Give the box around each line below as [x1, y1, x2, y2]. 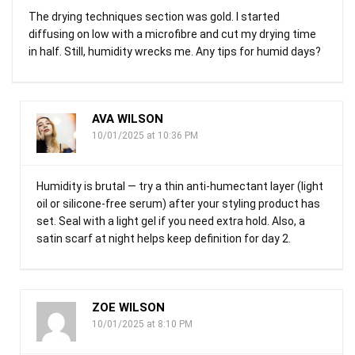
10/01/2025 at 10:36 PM [92, 129, 198, 141]
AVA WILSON [92, 111, 163, 126]
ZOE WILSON [92, 300, 165, 315]
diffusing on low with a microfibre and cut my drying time [29, 27, 316, 40]
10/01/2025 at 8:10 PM [92, 318, 193, 330]
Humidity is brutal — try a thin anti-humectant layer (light [36, 179, 323, 193]
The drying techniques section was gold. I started [29, 10, 280, 23]
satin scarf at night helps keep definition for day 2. [36, 231, 291, 245]
